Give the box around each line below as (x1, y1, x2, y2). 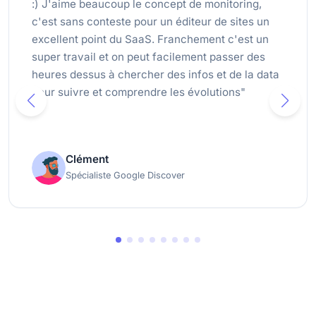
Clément (66, 152, 109, 166)
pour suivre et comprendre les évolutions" (32, 85, 245, 99)
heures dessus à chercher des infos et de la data (32, 68, 279, 82)
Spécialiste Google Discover (66, 170, 185, 181)
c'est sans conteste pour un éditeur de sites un (32, 15, 269, 29)
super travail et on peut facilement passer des (32, 50, 265, 64)
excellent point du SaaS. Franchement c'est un (32, 32, 269, 47)
